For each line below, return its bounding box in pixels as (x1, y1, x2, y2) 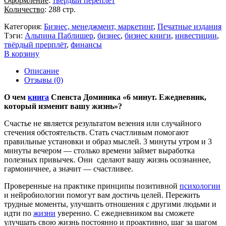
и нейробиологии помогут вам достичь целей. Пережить (4, 191, 200, 200)
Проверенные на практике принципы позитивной (4, 182, 180, 191)
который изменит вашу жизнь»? (4, 102, 122, 111)
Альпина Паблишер (25, 31, 93, 40)
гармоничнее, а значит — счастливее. (4, 164, 133, 174)
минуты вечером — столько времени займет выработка (4, 146, 195, 155)
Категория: (4, 22, 42, 31)
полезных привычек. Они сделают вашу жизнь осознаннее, (4, 155, 211, 164)
